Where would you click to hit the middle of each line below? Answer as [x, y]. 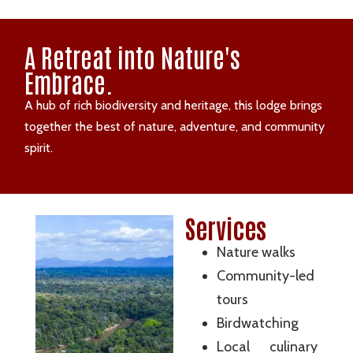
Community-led [265, 276]
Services [225, 228]
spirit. [39, 147]
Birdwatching [257, 323]
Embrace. [69, 81]
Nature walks [256, 253]
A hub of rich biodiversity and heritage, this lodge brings [174, 105]
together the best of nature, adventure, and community [175, 126]
